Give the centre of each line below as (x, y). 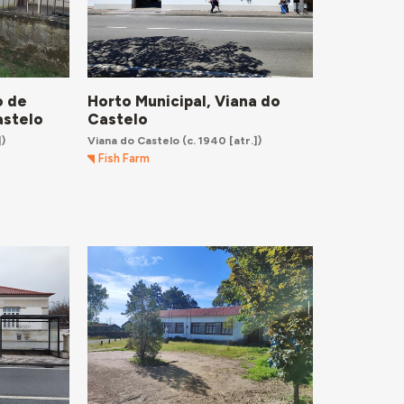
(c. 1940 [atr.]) (220, 140)
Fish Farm (124, 159)
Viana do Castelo (133, 140)
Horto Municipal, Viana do (184, 101)
